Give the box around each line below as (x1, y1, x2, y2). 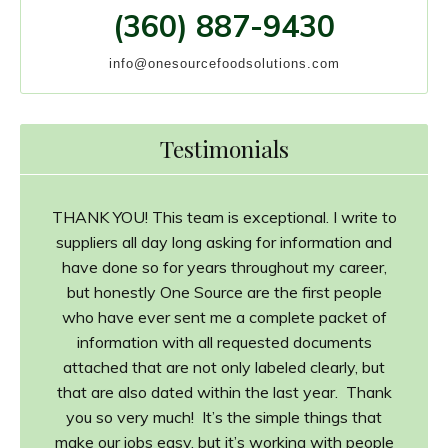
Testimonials (159, 133, 289, 165)
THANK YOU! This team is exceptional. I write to (51, 207, 397, 228)
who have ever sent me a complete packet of (61, 307, 387, 328)
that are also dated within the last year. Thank (56, 382, 392, 403)
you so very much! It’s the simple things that (66, 407, 382, 428)
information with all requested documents (76, 332, 372, 353)
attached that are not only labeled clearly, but (63, 357, 385, 378)
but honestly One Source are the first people (66, 282, 382, 303)
